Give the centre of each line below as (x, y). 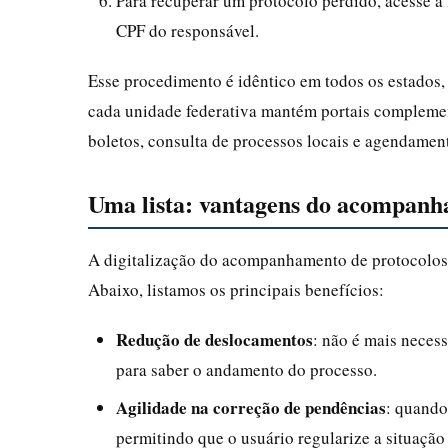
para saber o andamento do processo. (246, 369)
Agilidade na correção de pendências (251, 407)
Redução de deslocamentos (214, 339)
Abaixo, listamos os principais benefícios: (236, 289)
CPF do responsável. (187, 30)
